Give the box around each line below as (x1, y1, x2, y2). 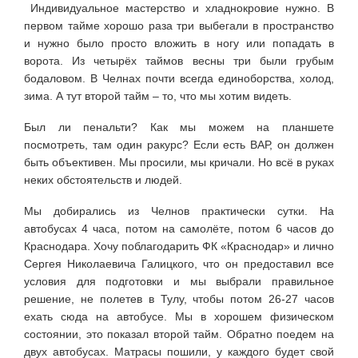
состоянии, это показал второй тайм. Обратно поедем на (24, 327, 334, 340)
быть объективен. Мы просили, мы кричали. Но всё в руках (24, 155, 334, 169)
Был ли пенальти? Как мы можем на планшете (24, 120, 334, 133)
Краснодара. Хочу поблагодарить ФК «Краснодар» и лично (24, 239, 334, 253)
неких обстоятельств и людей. (24, 173, 182, 186)
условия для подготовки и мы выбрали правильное (24, 274, 334, 288)
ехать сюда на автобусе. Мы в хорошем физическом (24, 309, 334, 323)
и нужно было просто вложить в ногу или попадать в (24, 36, 334, 50)
